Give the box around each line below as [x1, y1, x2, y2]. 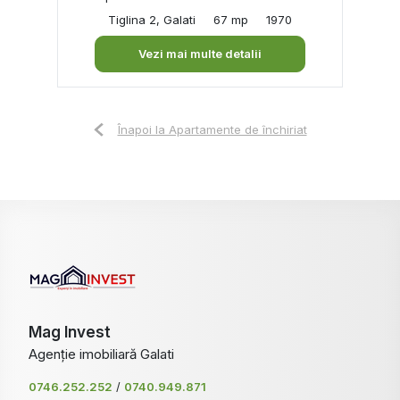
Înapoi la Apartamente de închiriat [117, 121, 307, 137]
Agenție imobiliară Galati [29, 345, 174, 362]
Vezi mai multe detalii [138, 46, 262, 61]
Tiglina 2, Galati [108, 12, 196, 27]
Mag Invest [29, 322, 111, 341]
